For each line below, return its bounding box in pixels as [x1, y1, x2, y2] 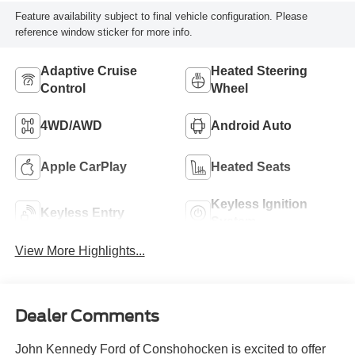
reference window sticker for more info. [14, 25, 193, 38]
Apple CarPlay [40, 159, 127, 174]
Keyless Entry [40, 205, 124, 219]
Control [40, 81, 86, 95]
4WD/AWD [40, 118, 102, 132]
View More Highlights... [14, 244, 145, 258]
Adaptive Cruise [40, 63, 137, 78]
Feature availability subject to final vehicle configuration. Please [14, 10, 307, 22]
